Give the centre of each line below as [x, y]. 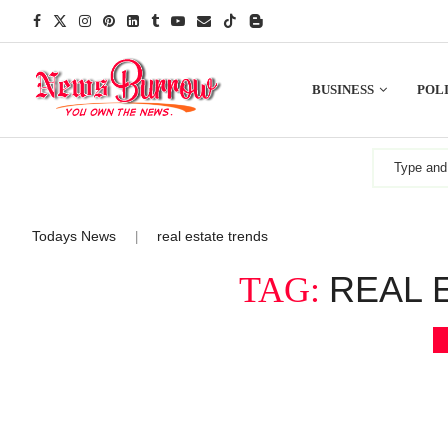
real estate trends [212, 235]
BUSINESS [342, 89]
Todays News [74, 235]
